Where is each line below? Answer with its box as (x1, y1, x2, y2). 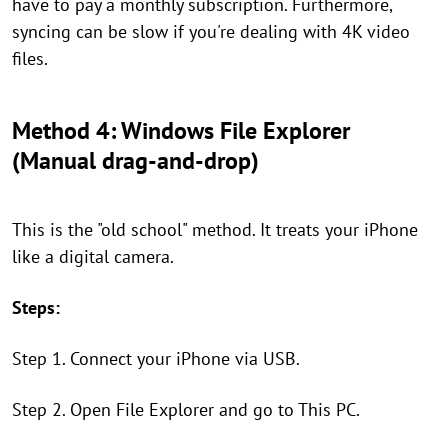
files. (12, 47, 48, 71)
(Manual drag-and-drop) (12, 145, 259, 177)
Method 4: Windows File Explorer (12, 115, 350, 147)
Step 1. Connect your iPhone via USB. (12, 347, 300, 371)
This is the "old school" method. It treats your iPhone (12, 218, 418, 242)
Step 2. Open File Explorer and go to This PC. (12, 398, 360, 422)
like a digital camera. (12, 245, 174, 269)
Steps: (12, 296, 60, 320)
